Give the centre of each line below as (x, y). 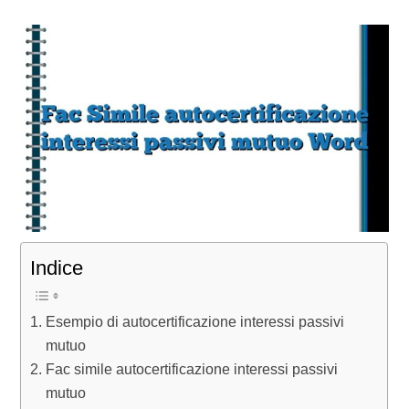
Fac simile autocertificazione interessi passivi (191, 369)
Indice (57, 267)
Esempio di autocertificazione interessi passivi (194, 322)
